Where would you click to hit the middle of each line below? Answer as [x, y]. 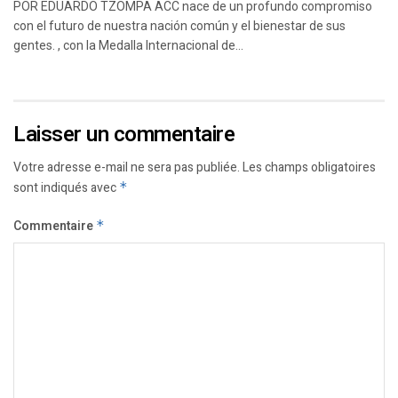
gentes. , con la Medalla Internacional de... [128, 45]
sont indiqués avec [66, 187]
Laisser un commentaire [124, 134]
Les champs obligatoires [309, 167]
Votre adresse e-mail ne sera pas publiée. [127, 167]
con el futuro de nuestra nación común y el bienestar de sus [179, 25]
